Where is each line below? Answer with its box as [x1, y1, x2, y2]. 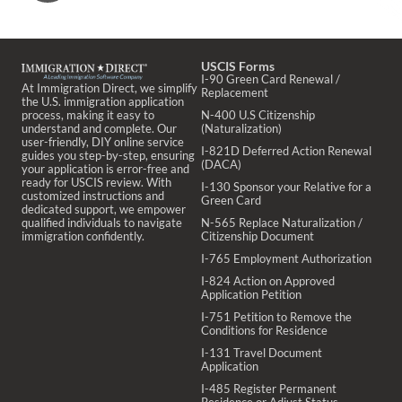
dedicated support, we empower [22, 202, 186, 216]
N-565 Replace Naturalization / [201, 215, 363, 230]
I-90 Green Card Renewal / [201, 72, 340, 86]
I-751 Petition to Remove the [201, 310, 352, 324]
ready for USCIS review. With [22, 175, 171, 189]
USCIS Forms [201, 58, 275, 74]
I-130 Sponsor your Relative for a [201, 179, 371, 194]
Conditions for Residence [201, 323, 328, 337]
